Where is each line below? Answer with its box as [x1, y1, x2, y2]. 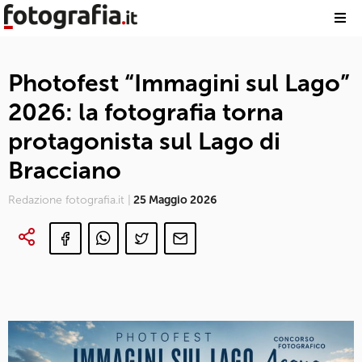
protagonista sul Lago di [8, 127, 280, 156]
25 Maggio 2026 [131, 193, 217, 207]
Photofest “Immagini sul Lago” [8, 69, 350, 98]
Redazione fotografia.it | [8, 193, 131, 207]
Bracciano [8, 156, 121, 185]
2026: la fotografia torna [8, 98, 284, 127]
